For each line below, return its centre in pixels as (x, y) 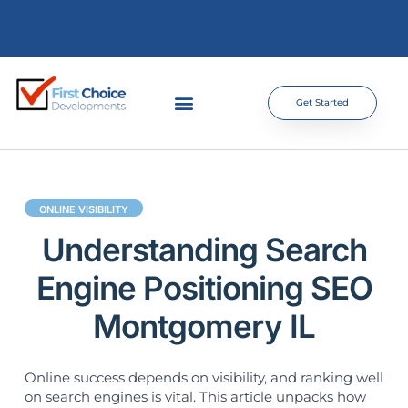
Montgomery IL (204, 326)
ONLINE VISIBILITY (83, 209)
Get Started (322, 103)
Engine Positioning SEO (204, 287)
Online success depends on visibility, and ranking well (204, 377)
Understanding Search (204, 249)
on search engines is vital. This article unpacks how (195, 396)
